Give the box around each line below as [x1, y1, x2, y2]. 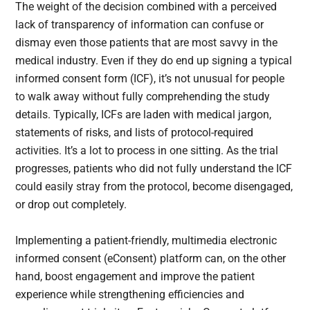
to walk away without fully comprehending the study [15, 90, 271, 104]
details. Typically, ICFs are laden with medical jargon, [15, 108, 272, 122]
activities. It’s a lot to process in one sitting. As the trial [15, 144, 279, 158]
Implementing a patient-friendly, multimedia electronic [15, 234, 277, 248]
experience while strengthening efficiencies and [15, 288, 245, 302]
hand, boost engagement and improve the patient [15, 270, 255, 284]
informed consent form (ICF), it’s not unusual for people [15, 72, 285, 86]
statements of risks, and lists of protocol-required [15, 126, 254, 140]
